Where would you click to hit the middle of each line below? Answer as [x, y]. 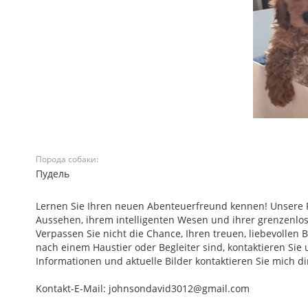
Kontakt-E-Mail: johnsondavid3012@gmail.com [143, 288]
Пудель [54, 174]
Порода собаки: [67, 159]
